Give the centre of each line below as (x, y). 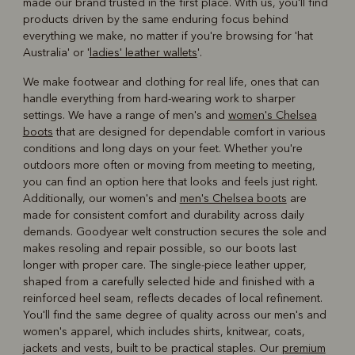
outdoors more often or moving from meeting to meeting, (169, 166)
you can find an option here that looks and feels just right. (170, 182)
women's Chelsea (272, 116)
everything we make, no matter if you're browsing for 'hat (168, 36)
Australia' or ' (56, 53)
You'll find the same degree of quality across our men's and (174, 315)
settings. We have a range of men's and (125, 116)
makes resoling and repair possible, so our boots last (159, 249)
